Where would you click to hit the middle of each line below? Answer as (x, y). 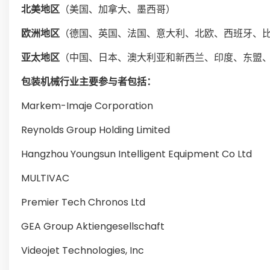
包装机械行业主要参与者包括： (89, 82)
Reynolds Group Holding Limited (96, 130)
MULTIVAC (45, 178)
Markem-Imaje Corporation (87, 106)
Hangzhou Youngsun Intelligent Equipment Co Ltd (137, 154)
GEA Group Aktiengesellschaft (93, 226)
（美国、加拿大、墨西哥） (118, 9)
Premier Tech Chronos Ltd (83, 202)
